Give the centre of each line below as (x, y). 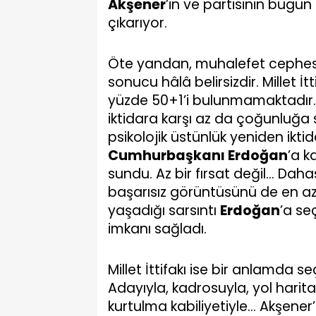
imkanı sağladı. (157, 229)
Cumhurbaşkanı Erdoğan (198, 156)
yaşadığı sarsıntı (164, 211)
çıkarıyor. (138, 23)
